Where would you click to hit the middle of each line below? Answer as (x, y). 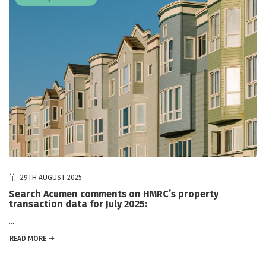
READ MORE (28, 238)
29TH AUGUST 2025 (50, 177)
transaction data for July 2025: (78, 204)
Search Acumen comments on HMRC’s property (114, 194)
